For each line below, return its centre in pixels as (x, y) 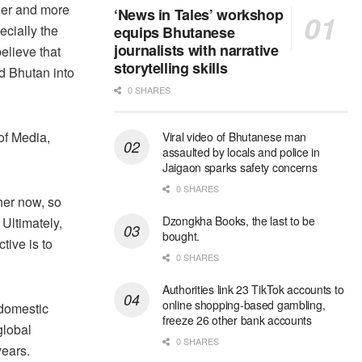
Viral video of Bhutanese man (235, 137)
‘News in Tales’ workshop (199, 15)
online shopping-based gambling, (244, 305)
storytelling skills (171, 68)
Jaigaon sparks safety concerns (240, 168)
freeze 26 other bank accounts (237, 320)
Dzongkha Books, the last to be (239, 221)
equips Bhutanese (175, 33)
